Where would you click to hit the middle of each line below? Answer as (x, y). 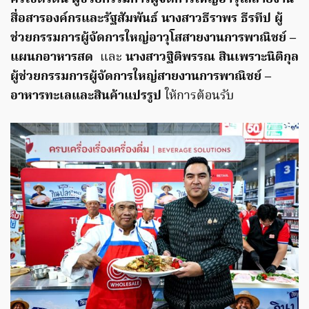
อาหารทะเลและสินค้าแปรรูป (86, 97)
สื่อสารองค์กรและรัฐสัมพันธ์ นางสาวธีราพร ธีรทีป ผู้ (147, 19)
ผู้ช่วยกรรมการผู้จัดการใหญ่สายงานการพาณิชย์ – (141, 77)
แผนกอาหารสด (52, 58)
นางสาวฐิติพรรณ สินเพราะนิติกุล (212, 58)
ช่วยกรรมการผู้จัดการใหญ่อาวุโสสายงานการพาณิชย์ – (153, 39)
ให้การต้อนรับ (198, 97)
